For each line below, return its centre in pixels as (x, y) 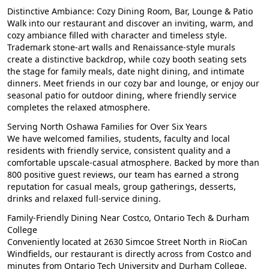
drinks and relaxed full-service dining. (84, 198)
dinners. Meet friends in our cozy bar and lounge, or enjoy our (133, 83)
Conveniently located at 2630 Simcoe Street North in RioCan (127, 241)
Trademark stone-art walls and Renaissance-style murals (121, 47)
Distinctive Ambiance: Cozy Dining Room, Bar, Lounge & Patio (130, 11)
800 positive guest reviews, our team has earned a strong (123, 174)
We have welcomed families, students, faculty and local (119, 138)
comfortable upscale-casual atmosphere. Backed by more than (133, 162)
